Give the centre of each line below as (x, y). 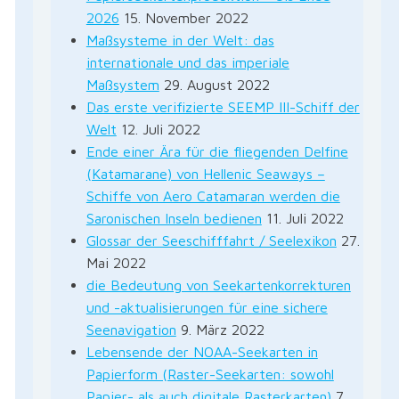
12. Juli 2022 (160, 129)
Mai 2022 (116, 263)
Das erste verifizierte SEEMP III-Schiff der (223, 107)
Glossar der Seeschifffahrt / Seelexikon (211, 240)
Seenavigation (131, 330)
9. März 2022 (222, 330)
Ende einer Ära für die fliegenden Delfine (217, 151)
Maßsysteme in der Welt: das (180, 40)
